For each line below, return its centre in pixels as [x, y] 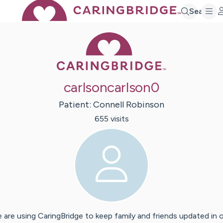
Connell [109, 105]
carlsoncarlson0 [111, 87]
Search [202, 11]
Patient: [76, 105]
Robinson [145, 105]
